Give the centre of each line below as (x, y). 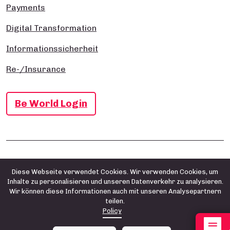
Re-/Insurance (36, 69)
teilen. (115, 201)
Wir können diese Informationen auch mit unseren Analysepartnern (115, 191)
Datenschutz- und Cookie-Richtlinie (105, 162)
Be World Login (51, 104)
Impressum (24, 162)
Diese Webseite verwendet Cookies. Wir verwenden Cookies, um (115, 172)
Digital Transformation (51, 28)
